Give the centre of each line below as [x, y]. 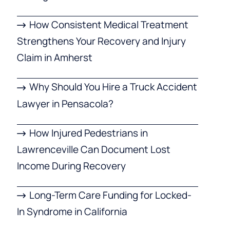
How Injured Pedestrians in [89, 133]
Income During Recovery [71, 166]
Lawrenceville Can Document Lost [93, 150]
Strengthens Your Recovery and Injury [101, 41]
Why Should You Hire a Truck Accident [113, 87]
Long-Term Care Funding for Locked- [111, 195]
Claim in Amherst [54, 58]
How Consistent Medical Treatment [109, 24]
